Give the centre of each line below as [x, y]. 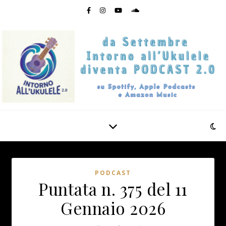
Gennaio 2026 [113, 208]
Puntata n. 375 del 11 [113, 189]
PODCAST [113, 173]
